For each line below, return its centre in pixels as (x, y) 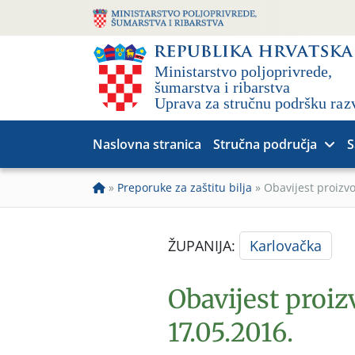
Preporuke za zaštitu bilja (185, 187)
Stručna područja (265, 144)
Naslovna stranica (147, 144)
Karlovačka (286, 246)
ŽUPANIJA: (204, 246)
